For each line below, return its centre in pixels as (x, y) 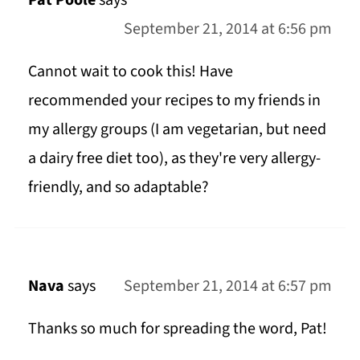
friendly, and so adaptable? (118, 187)
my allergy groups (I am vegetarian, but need (177, 129)
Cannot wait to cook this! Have (130, 71)
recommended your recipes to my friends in (174, 100)
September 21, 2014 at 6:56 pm (228, 29)
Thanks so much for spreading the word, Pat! (177, 328)
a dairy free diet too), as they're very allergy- (174, 158)
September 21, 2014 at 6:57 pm (228, 286)
